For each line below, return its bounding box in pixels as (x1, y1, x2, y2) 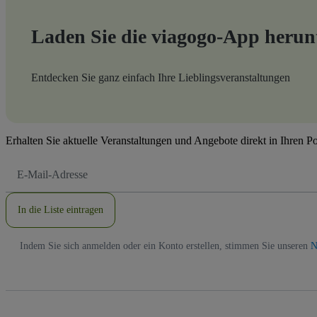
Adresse (16, 183, 44, 194)
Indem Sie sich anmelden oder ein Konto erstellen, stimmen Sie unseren (20, 240, 311, 251)
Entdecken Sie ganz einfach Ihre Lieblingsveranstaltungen (31, 71, 290, 83)
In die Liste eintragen (18, 204, 103, 215)
